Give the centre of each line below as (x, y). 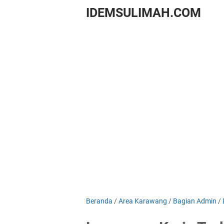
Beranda (99, 201)
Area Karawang (143, 201)
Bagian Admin (195, 201)
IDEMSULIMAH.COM (143, 13)
